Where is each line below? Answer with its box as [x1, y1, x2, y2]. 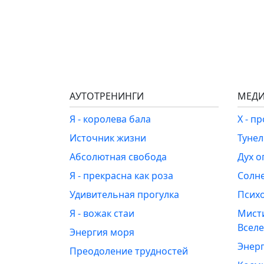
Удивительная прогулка [70, 187, 179, 201]
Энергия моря [70, 225, 134, 239]
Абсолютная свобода [70, 150, 167, 163]
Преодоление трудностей [70, 244, 188, 258]
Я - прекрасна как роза [70, 169, 173, 182]
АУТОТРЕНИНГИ [70, 89, 144, 103]
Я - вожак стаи [70, 206, 134, 220]
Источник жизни [70, 131, 146, 144]
